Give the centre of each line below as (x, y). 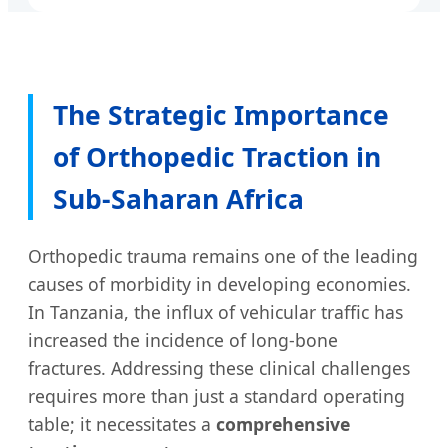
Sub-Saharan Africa (178, 198)
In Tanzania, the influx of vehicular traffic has (215, 311)
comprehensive (283, 423)
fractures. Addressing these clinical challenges (219, 367)
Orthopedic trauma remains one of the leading (223, 255)
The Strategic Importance (221, 114)
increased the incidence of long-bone (183, 339)
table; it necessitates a (122, 423)
